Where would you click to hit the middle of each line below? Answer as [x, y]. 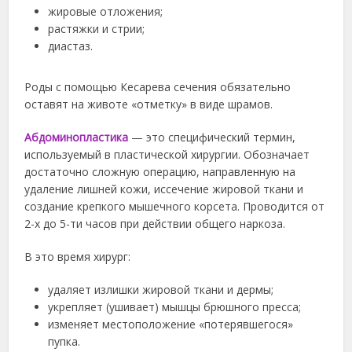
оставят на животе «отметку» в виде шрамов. [149, 104]
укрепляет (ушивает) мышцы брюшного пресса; [175, 307]
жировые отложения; [106, 11]
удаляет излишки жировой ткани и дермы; [161, 290]
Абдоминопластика [77, 137]
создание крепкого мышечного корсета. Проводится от [175, 206]
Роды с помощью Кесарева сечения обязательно [158, 87]
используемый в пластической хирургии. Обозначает [167, 154]
